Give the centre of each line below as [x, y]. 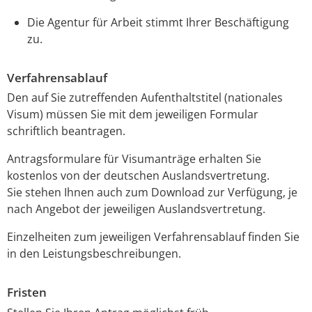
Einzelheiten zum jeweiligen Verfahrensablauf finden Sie [153, 237]
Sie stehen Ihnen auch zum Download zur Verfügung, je [152, 193]
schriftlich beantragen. [66, 131]
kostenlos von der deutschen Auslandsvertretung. [138, 176]
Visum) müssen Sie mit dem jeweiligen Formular [133, 115]
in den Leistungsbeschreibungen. [94, 254]
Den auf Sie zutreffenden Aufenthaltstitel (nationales [145, 98]
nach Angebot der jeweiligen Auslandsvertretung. [136, 209]
